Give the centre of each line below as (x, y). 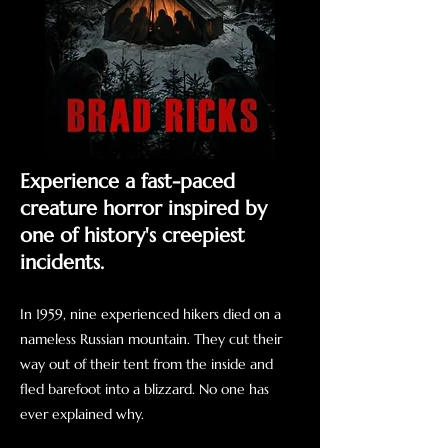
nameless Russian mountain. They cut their (151, 339)
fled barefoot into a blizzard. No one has (144, 389)
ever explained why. (82, 414)
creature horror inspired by (143, 208)
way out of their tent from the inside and (146, 364)
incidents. (62, 262)
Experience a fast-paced (127, 181)
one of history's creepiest (132, 235)
